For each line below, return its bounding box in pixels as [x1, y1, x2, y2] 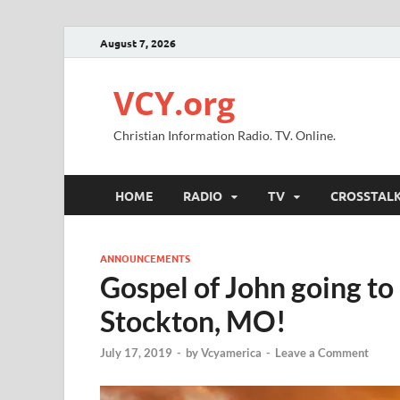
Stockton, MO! [100, 304, 287, 338]
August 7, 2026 [100, 35, 176, 50]
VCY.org [113, 81, 235, 125]
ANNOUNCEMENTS [100, 251, 190, 265]
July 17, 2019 [100, 346, 172, 361]
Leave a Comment [275, 346, 369, 361]
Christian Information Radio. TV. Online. [113, 128, 336, 143]
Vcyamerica [201, 346, 262, 361]
